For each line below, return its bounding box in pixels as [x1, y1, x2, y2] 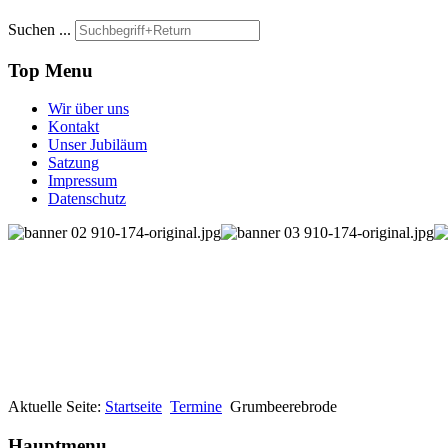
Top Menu [8, 59, 93, 81]
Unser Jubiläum [48, 136, 147, 154]
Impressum [48, 172, 117, 190]
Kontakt [48, 118, 99, 136]
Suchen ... [8, 20, 71, 38]
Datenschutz [48, 190, 126, 208]
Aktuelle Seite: [8, 398, 105, 416]
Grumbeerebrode [230, 398, 337, 416]
